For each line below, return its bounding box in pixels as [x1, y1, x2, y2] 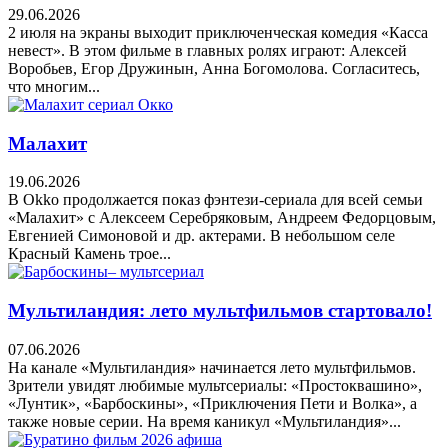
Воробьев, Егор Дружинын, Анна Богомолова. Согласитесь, [8, 59, 420, 77]
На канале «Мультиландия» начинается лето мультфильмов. [8, 358, 416, 376]
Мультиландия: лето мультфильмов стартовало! [8, 300, 432, 322]
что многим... [8, 77, 100, 95]
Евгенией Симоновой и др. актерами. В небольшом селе [8, 227, 395, 245]
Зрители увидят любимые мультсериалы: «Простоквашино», [8, 376, 422, 394]
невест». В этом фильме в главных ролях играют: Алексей [8, 41, 407, 59]
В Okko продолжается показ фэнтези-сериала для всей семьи [8, 191, 423, 209]
